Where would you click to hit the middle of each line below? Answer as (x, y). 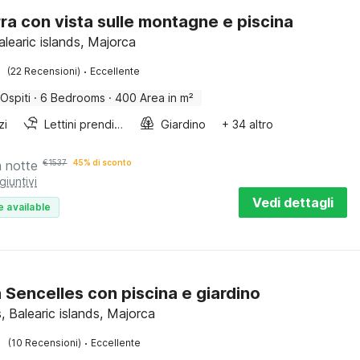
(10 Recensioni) (45, 343)
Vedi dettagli (293, 202)
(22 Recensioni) (44, 71)
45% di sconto (103, 162)
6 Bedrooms (73, 98)
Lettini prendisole (119, 124)
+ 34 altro (248, 124)
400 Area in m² (155, 98)
